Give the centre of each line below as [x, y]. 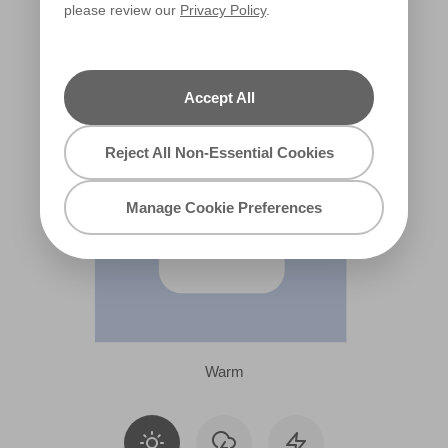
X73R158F [159, 21]
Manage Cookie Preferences [224, 207]
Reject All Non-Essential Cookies [219, 152]
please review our [122, 10]
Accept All [219, 97]
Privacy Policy [223, 10]
